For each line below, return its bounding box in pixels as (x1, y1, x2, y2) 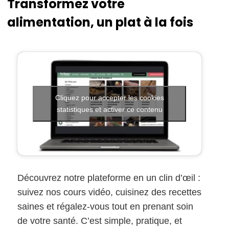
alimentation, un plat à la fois (7, 13, 193, 31)
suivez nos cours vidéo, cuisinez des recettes (17, 187, 201, 198)
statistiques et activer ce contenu (56, 105, 163, 113)
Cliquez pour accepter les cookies (55, 93, 164, 102)
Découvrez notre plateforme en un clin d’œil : (17, 173, 200, 184)
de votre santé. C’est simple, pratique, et (17, 216, 182, 226)
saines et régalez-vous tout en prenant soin (17, 201, 193, 212)
